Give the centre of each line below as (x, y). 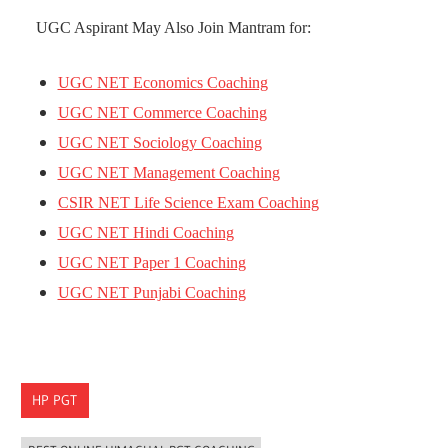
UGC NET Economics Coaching (162, 83)
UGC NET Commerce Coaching (162, 113)
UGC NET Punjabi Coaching (151, 293)
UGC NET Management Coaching (168, 173)
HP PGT (55, 400)
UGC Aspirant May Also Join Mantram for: (174, 27)
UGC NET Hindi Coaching (145, 233)
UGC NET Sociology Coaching (159, 143)
